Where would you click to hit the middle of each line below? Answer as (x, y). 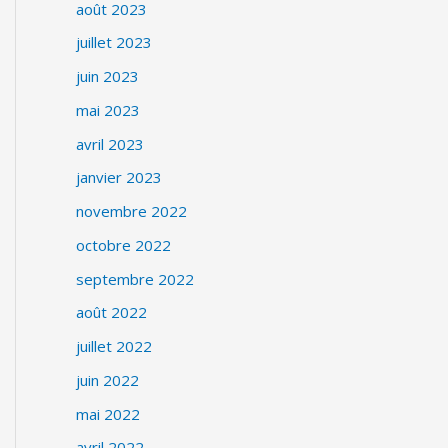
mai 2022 (108, 413)
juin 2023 (107, 76)
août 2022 (111, 312)
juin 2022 (107, 379)
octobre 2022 (123, 244)
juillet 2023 (114, 42)
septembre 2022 (135, 278)
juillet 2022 (114, 346)
